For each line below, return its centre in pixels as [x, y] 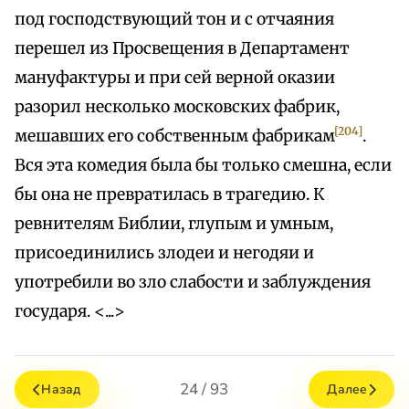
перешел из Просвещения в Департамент [182, 49]
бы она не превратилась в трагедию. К [170, 195]
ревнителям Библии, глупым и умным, [174, 224]
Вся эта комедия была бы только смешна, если [203, 166]
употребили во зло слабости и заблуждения [193, 283]
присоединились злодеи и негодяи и [164, 253]
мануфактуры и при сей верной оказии [175, 78]
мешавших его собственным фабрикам [175, 136]
